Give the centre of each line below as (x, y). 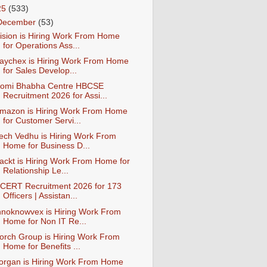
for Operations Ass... (41, 45)
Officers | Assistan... (40, 196)
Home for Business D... (46, 146)
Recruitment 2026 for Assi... (55, 95)
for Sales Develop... (40, 70)
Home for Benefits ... (41, 246)
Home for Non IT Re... (44, 221)
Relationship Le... (35, 171)
